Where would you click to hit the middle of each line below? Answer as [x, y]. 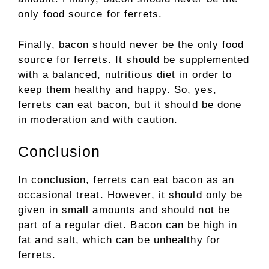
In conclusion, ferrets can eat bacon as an [126, 180]
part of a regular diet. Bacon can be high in [128, 225]
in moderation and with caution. [98, 119]
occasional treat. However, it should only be [131, 195]
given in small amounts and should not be [124, 210]
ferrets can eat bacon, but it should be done [130, 104]
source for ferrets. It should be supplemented [134, 59]
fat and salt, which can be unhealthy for [119, 240]
